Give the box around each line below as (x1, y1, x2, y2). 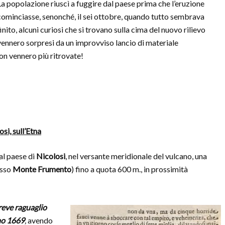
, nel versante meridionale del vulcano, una (65, 151, 207, 161)
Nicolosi (36, 151, 65, 161)
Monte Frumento (13, 164, 71, 174)
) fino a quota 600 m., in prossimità (71, 164, 188, 174)
